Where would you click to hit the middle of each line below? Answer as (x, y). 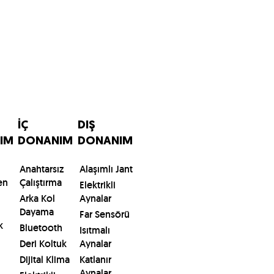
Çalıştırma (41, 183)
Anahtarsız (42, 169)
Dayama (37, 212)
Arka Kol (37, 199)
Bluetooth (41, 228)
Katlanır (95, 260)
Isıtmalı (94, 231)
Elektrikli (97, 185)
